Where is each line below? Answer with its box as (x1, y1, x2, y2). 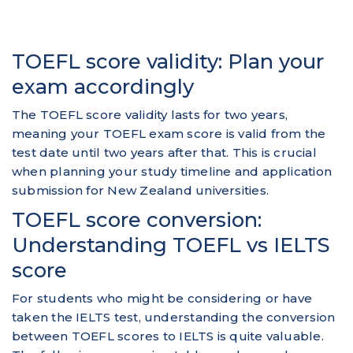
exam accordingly (12, 73, 194, 98)
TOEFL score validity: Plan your (12, 48, 324, 73)
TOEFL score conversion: (12, 206, 262, 232)
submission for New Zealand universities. (12, 182, 269, 198)
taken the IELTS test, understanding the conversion (12, 309, 336, 325)
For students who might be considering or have (12, 290, 313, 306)
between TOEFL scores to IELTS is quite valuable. (12, 328, 324, 344)
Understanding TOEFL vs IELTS (12, 232, 330, 257)
